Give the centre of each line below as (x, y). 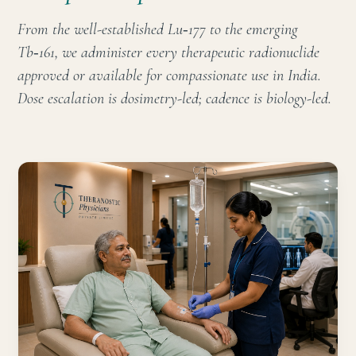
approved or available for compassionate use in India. (169, 75)
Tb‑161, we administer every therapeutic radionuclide (168, 52)
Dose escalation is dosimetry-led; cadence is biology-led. (174, 98)
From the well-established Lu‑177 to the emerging (158, 29)
